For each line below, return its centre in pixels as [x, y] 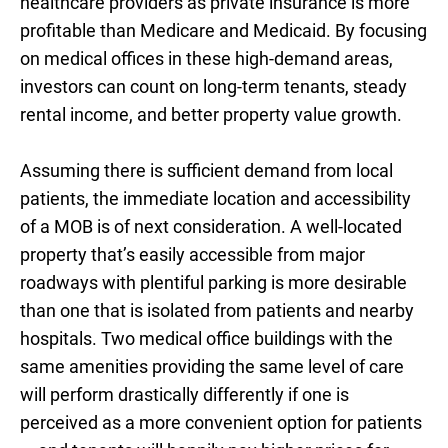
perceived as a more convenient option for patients [221, 422]
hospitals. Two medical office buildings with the [206, 338]
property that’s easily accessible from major [192, 254]
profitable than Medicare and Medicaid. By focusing [223, 30]
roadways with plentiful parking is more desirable [213, 282]
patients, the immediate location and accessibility [215, 198]
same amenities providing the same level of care [212, 366]
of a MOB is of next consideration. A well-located [211, 226]
